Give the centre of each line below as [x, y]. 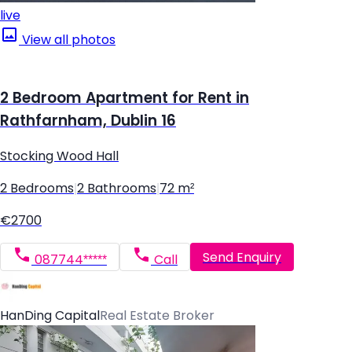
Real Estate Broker [157, 316]
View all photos [67, 39]
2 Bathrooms [117, 189]
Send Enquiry [242, 257]
